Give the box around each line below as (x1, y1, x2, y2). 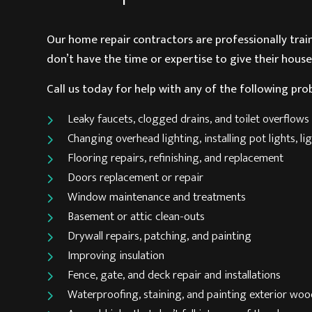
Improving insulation (68, 245, 165, 265)
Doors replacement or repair (68, 167, 204, 187)
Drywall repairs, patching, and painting (68, 226, 252, 246)
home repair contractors (68, 29, 194, 49)
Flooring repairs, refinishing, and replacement (68, 148, 284, 168)
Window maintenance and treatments (68, 187, 247, 207)
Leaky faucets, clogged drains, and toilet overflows (68, 109, 310, 129)
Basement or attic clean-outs (68, 206, 205, 226)
